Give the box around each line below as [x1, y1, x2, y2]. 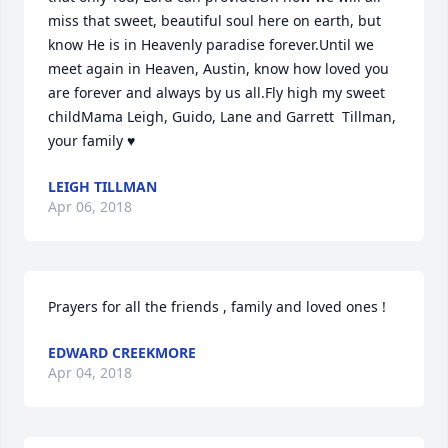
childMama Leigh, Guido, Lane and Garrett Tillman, [48, 107, 396, 126]
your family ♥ [48, 131, 135, 150]
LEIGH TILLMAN [48, 177, 157, 196]
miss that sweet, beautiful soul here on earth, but [48, 11, 381, 30]
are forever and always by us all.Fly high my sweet [48, 83, 385, 102]
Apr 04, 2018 [48, 363, 132, 382]
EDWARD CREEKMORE [48, 343, 196, 362]
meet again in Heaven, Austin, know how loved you [48, 59, 389, 78]
